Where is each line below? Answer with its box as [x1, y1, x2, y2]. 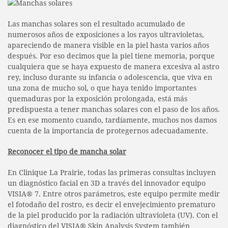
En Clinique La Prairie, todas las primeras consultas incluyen [8, 167, 216, 177]
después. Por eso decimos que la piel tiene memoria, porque [8, 50, 215, 61]
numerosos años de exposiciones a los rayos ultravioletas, [8, 29, 204, 39]
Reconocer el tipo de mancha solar [8, 146, 126, 156]
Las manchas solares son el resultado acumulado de [8, 18, 185, 28]
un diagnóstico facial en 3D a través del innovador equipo [8, 178, 206, 188]
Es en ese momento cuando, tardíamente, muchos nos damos [8, 115, 217, 125]
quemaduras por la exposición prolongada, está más [8, 93, 187, 103]
